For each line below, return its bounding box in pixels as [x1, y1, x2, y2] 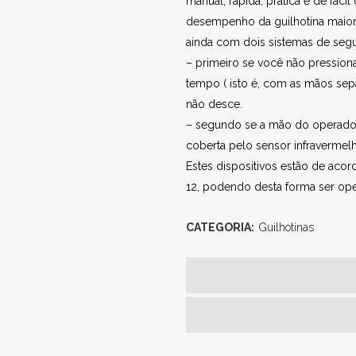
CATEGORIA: [186, 221, 257, 234]
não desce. [186, 98, 242, 110]
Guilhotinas [259, 221, 314, 234]
